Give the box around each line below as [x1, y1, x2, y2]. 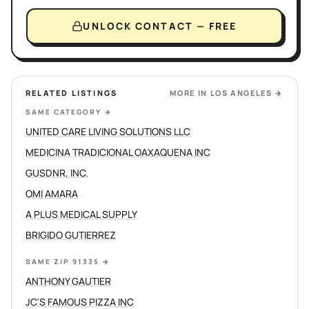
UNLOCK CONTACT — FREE [83, 19, 237, 32]
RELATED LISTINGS [26, 88, 118, 98]
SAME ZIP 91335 [26, 257, 99, 266]
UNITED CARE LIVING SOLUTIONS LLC [26, 125, 190, 138]
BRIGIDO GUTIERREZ [26, 228, 116, 241]
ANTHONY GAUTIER [26, 275, 111, 288]
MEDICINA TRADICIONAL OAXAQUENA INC [26, 146, 210, 159]
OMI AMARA [26, 187, 78, 200]
